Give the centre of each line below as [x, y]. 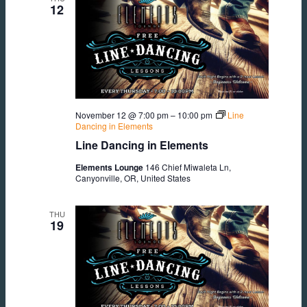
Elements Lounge [110, 167]
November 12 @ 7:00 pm [122, 114]
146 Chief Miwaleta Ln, [188, 167]
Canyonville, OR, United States [133, 177]
